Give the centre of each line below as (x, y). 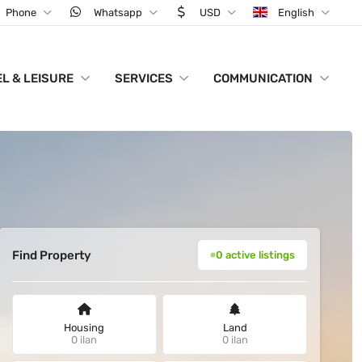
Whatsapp (118, 13)
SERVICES (143, 78)
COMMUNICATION (263, 78)
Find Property (51, 255)
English (297, 13)
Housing (84, 327)
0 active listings (256, 255)
